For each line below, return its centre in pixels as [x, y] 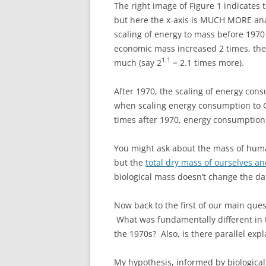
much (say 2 [138, 62]
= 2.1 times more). [207, 62]
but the [130, 162]
